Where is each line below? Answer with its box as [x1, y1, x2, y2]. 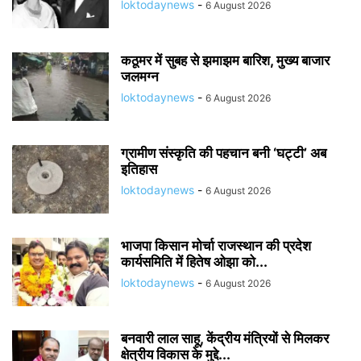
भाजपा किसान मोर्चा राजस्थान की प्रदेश [121, 237, 311, 254]
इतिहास [121, 160, 160, 177]
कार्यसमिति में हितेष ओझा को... [121, 253, 268, 270]
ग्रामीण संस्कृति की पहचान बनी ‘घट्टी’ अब [121, 144, 326, 161]
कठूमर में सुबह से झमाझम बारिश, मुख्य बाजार [121, 52, 330, 68]
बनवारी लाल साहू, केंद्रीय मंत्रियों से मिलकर [121, 330, 329, 346]
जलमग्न [121, 68, 162, 85]
